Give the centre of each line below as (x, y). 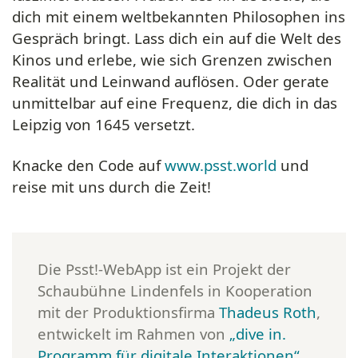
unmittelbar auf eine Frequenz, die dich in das (175, 103)
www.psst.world (221, 165)
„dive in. (258, 334)
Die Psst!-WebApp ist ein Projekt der (164, 269)
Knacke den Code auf (88, 165)
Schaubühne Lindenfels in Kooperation (175, 290)
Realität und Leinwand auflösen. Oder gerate (171, 81)
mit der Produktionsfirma (128, 312)
